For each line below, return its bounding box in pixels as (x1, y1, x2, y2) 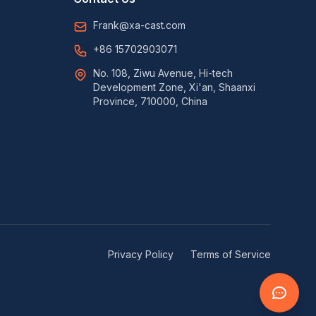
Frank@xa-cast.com (93, 19, 186, 31)
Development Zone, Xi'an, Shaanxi (93, 81, 255, 93)
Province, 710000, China (93, 95, 207, 107)
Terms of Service (190, 248, 271, 260)
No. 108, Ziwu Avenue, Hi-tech (93, 67, 233, 79)
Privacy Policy (108, 248, 174, 260)
